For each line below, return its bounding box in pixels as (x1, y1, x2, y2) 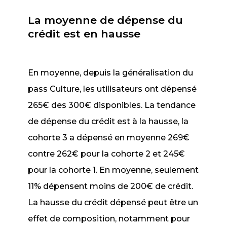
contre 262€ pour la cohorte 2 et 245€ (28, 149, 185, 159)
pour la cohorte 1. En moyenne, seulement (28, 165, 199, 175)
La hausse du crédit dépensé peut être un (28, 198, 199, 207)
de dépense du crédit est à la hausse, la (28, 117, 189, 126)
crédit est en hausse (28, 27, 141, 40)
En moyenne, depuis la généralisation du (28, 68, 194, 78)
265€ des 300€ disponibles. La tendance (28, 100, 196, 110)
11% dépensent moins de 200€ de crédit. (28, 181, 194, 191)
